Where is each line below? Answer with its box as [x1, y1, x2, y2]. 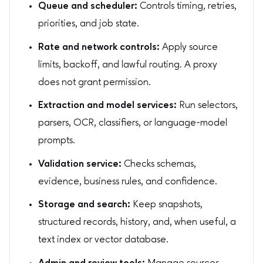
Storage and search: [38, 200, 130, 210]
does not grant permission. [38, 77, 151, 87]
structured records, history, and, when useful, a [38, 217, 236, 228]
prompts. [38, 136, 75, 146]
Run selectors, [177, 100, 238, 111]
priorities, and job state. [38, 18, 139, 29]
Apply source [160, 42, 218, 52]
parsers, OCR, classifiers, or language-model [38, 118, 227, 129]
